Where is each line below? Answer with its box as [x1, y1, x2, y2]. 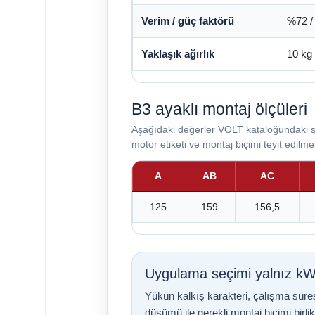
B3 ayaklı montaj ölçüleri [131, 100, 307, 119]
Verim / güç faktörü [141, 15, 234, 27]
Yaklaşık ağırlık [141, 48, 214, 60]
